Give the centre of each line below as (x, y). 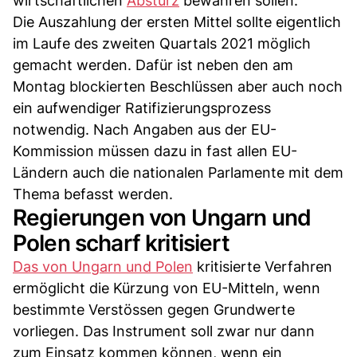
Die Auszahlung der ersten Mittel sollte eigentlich (177, 22)
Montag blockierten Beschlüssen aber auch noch (178, 86)
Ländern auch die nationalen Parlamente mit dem (178, 172)
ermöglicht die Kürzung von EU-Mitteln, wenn (167, 288)
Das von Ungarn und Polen (103, 266)
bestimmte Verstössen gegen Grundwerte (154, 309)
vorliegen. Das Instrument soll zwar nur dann (164, 331)
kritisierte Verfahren (263, 266)
